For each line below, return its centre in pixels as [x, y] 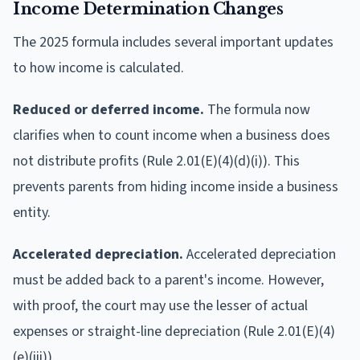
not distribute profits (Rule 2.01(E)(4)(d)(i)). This [156, 161]
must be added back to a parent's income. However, [168, 280]
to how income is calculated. [98, 67]
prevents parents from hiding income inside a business [176, 186]
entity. [32, 212]
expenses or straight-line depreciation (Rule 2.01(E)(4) [174, 331]
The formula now [257, 109]
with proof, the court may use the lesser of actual [160, 305]
